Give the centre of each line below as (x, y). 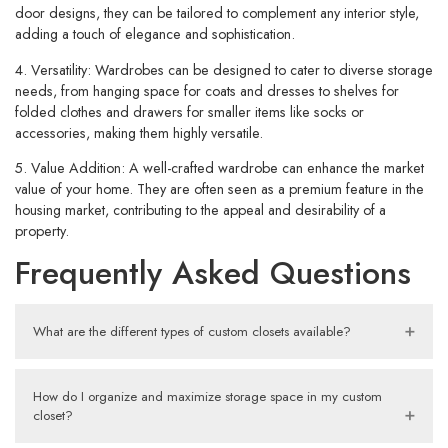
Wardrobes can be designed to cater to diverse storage (262, 69)
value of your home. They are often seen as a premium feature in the (219, 189)
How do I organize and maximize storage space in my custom (207, 397)
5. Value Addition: (70, 168)
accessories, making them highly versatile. (139, 132)
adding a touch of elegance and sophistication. (155, 34)
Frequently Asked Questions (213, 273)
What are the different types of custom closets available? (192, 332)
